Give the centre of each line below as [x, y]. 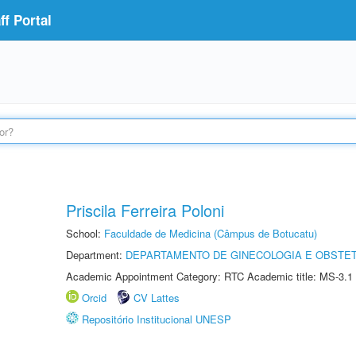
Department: [96, 255]
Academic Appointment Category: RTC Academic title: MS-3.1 [209, 276]
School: [85, 233]
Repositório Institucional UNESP [157, 319]
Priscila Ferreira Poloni [145, 210]
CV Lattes [157, 298]
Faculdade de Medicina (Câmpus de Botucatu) [211, 233]
